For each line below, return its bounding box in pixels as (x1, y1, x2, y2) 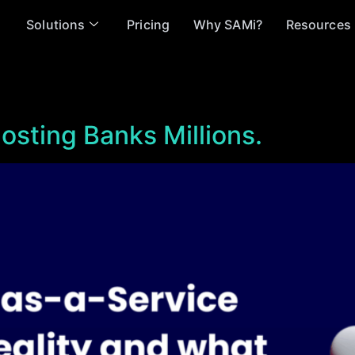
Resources (285, 16, 351, 32)
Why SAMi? (193, 16, 262, 32)
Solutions (26, 16, 86, 32)
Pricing (127, 16, 170, 32)
